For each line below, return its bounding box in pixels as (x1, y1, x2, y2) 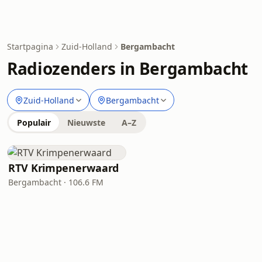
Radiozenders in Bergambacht (7, 57, 248, 80)
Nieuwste (67, 117, 105, 128)
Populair (17, 117, 51, 128)
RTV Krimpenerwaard (8, 161, 119, 175)
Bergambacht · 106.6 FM (8, 177, 104, 188)
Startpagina (7, 41, 53, 52)
